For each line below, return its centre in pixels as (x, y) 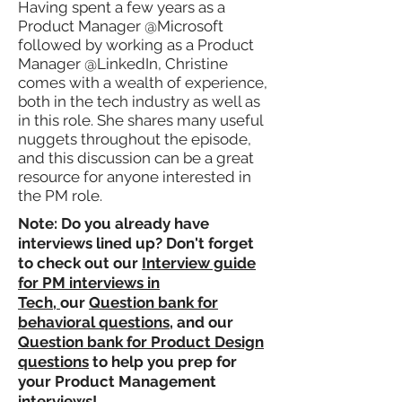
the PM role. (60, 196)
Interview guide (199, 263)
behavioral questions (94, 322)
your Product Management (117, 381)
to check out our (80, 263)
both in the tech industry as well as (139, 101)
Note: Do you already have (114, 223)
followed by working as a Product (136, 45)
